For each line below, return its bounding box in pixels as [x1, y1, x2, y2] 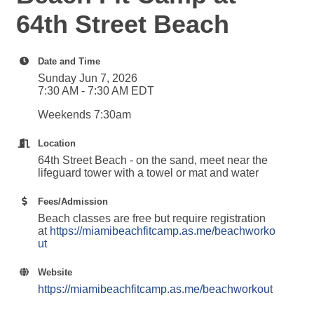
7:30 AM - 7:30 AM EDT [38, 85, 154, 97]
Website [38, 267, 72, 278]
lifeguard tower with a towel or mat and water [38, 167, 259, 179]
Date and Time [38, 56, 100, 67]
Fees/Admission [38, 196, 108, 207]
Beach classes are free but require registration [38, 212, 266, 224]
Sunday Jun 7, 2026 [38, 72, 137, 84]
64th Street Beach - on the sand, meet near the [38, 154, 268, 166]
